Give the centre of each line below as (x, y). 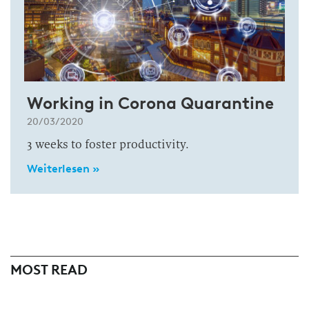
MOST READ (49, 270)
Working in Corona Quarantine (150, 103)
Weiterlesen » (63, 169)
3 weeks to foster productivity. (108, 144)
